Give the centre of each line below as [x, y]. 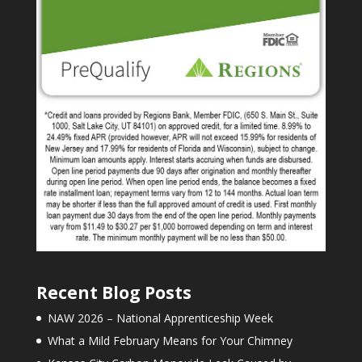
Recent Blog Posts [114, 293]
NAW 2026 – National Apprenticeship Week [160, 318]
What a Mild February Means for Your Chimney [170, 341]
